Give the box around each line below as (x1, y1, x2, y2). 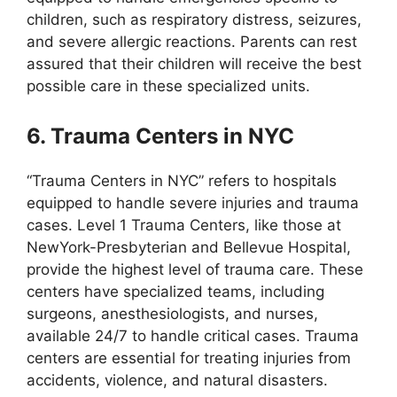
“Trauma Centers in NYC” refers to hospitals (27, 171, 337, 190)
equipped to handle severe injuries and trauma (27, 193, 359, 212)
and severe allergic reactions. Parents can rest (27, 33, 357, 51)
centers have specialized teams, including (27, 282, 324, 300)
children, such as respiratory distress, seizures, (27, 11, 362, 28)
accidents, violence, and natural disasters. (27, 370, 328, 389)
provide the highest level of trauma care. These (27, 260, 363, 278)
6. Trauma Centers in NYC (27, 122, 294, 149)
